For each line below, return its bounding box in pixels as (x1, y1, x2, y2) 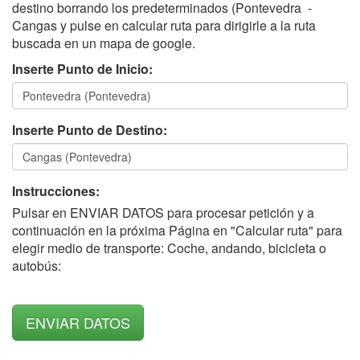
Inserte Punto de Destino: (12, 120, 167, 139)
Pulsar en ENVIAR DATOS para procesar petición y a (12, 202, 314, 222)
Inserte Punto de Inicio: (12, 59, 153, 78)
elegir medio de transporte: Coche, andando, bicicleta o (12, 238, 326, 257)
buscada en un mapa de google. (12, 33, 195, 52)
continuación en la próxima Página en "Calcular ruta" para (12, 220, 342, 239)
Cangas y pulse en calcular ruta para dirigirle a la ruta (12, 15, 316, 35)
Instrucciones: (12, 181, 100, 200)
